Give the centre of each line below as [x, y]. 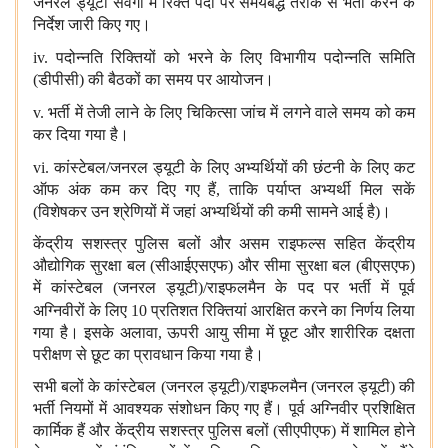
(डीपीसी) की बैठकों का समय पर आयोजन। [153, 80]
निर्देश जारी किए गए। [92, 25]
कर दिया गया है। [81, 135]
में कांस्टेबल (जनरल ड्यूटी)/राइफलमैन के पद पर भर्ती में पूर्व [224, 288]
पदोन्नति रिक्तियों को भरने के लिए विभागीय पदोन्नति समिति [235, 58]
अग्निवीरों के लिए [82, 311]
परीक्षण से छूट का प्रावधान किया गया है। [148, 355]
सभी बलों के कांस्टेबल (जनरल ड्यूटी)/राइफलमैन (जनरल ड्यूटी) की [224, 387]
